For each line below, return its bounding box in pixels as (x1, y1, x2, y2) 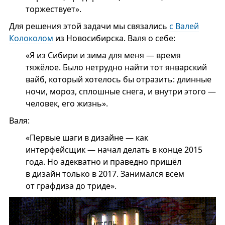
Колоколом (9, 33, 53, 44)
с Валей (169, 21, 199, 32)
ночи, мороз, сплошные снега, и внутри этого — (25, 86, 216, 97)
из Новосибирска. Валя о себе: (53, 33, 175, 44)
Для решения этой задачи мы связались (9, 21, 169, 32)
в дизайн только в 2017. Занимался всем (25, 168, 184, 179)
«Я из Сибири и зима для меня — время (25, 50, 181, 61)
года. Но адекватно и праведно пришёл (25, 156, 181, 167)
